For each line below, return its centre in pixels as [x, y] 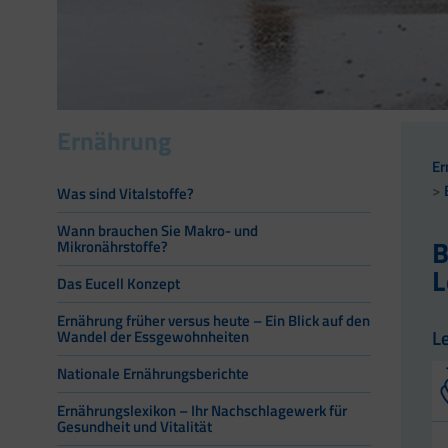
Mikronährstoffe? [112, 247]
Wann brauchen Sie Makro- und [157, 231]
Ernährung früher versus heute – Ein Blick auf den [213, 321]
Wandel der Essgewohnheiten [153, 337]
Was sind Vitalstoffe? [125, 194]
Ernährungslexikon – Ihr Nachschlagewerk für [202, 411]
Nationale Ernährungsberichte [153, 374]
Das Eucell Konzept [118, 284]
